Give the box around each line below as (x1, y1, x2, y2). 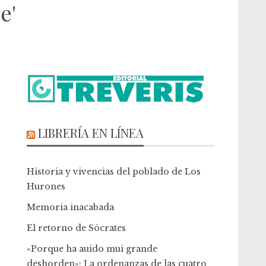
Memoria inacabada (27, 202, 115, 213)
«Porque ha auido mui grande (27, 243, 158, 254)
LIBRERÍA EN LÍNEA (38, 125, 144, 141)
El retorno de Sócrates (27, 223, 126, 233)
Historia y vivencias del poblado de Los (27, 166, 201, 177)
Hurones (27, 181, 66, 192)
